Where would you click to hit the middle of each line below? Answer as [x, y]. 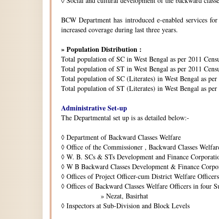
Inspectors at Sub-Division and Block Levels [128, 206]
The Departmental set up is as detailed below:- [125, 118]
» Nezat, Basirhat [105, 196]
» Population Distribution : [101, 49]
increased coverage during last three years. [120, 30]
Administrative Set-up [94, 108]
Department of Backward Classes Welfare [124, 137]
